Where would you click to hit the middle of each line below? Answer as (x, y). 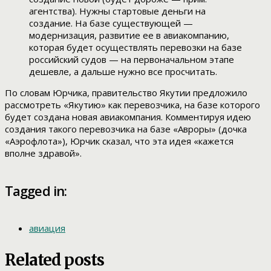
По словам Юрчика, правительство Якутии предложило (126, 93)
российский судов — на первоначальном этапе (132, 60)
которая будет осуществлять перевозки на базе (135, 47)
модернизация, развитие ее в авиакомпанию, (129, 35)
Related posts (54, 260)
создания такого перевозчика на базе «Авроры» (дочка (126, 129)
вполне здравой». (43, 153)
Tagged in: (36, 191)
